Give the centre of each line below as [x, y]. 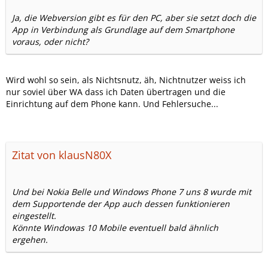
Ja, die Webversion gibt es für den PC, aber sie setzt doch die [134, 18]
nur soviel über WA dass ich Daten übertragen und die [116, 92]
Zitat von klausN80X [62, 155]
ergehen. [30, 240]
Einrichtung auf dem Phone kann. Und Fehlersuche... [112, 104]
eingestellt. [34, 216]
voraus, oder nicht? [50, 42]
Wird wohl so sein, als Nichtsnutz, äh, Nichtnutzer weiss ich [126, 80]
